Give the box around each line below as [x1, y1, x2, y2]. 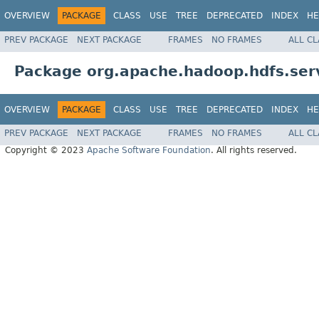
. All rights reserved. [211, 145, 297, 156]
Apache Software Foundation [87, 145, 211, 156]
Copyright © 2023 [5, 145, 87, 156]
